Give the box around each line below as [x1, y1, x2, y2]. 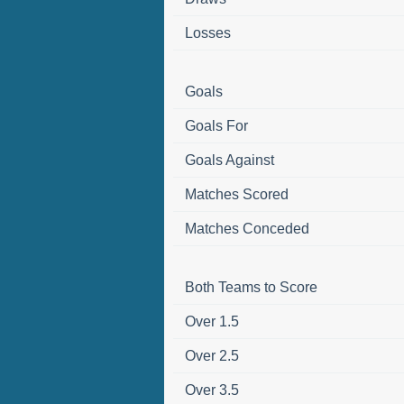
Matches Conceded [184, 220, 309, 236]
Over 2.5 [184, 347, 239, 363]
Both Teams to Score [184, 279, 317, 295]
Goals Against [184, 151, 274, 168]
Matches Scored [184, 186, 289, 202]
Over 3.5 [184, 381, 239, 398]
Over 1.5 [184, 313, 239, 329]
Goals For [184, 117, 248, 133]
